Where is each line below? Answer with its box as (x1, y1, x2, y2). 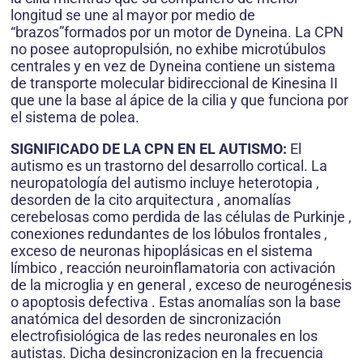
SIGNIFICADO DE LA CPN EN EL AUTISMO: (11, 140, 287, 158)
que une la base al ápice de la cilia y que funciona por (11, 92, 348, 109)
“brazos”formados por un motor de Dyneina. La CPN (11, 23, 344, 41)
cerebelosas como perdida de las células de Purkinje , (11, 208, 352, 226)
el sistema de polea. (11, 109, 139, 126)
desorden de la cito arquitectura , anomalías (11, 191, 291, 209)
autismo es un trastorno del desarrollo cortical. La (11, 157, 327, 175)
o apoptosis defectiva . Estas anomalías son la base (11, 293, 341, 311)
